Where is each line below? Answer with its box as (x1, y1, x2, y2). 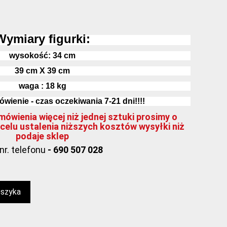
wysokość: (9, 51, 51, 60)
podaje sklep (16, 131, 69, 141)
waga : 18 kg (18, 82, 66, 90)
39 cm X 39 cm (15, 66, 70, 75)
